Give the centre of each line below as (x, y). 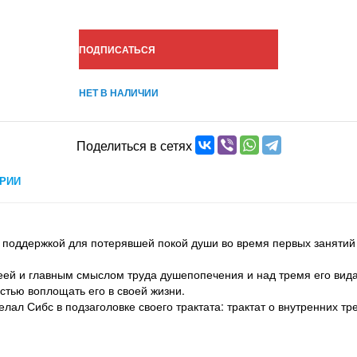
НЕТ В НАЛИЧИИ (119, 93)
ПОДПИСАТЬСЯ (117, 50)
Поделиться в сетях (134, 145)
